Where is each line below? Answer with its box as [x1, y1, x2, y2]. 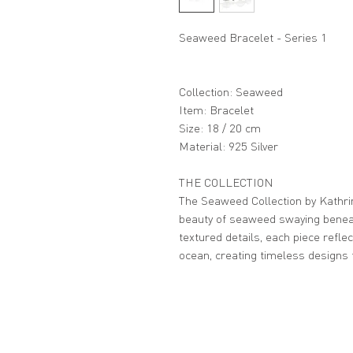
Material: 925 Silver [179, 137, 278, 154]
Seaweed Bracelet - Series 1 [179, 28, 327, 45]
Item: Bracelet [179, 101, 254, 117]
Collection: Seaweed [179, 83, 283, 99]
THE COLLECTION [179, 173, 273, 190]
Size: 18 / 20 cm [179, 119, 261, 136]
